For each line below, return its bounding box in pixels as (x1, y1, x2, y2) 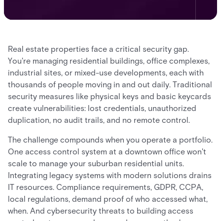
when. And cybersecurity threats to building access (8, 206, 193, 216)
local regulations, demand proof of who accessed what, (8, 194, 208, 204)
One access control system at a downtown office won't (8, 147, 206, 156)
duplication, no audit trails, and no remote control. (8, 115, 190, 125)
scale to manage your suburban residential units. (8, 159, 184, 168)
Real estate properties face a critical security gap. (8, 44, 189, 54)
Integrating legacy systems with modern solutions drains (8, 171, 212, 180)
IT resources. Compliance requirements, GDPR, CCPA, (8, 183, 203, 192)
